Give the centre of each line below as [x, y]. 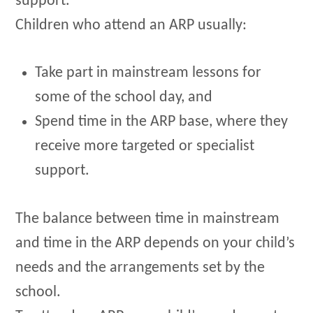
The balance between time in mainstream [148, 219]
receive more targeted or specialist [145, 147]
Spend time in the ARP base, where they [162, 122]
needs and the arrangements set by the [140, 268]
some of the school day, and [124, 98]
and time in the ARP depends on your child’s [155, 243]
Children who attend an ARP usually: [131, 25]
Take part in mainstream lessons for [148, 73]
